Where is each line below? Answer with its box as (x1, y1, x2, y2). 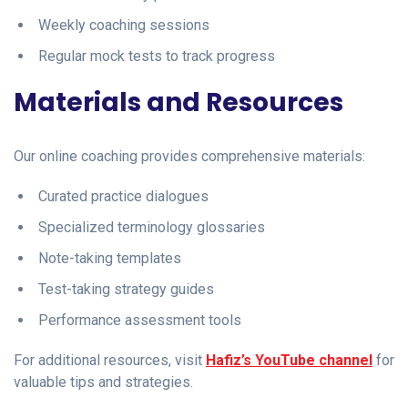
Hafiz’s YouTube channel (206, 351, 372, 369)
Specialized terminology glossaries (38, 218, 265, 236)
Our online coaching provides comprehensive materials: (14, 147, 365, 165)
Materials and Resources (14, 84, 343, 120)
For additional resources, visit (14, 351, 206, 369)
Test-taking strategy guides (38, 280, 214, 298)
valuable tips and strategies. (14, 372, 193, 391)
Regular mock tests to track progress (38, 46, 275, 65)
